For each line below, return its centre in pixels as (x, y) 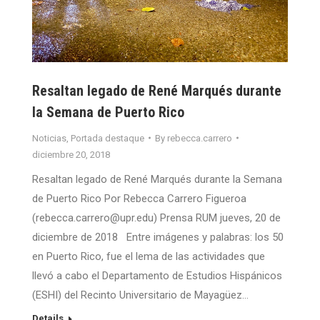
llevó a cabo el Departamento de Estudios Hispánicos (157, 275)
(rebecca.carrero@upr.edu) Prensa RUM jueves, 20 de (156, 217)
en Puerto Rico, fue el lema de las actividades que (149, 256)
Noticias (49, 138)
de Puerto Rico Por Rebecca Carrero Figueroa (139, 198)
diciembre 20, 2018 (71, 154)
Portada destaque (107, 138)
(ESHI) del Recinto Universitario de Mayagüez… (140, 295)
